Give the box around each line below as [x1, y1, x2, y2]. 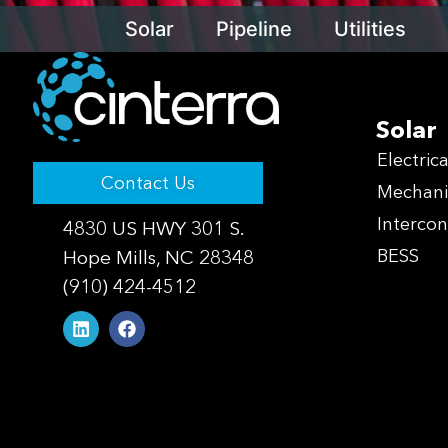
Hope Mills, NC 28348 [63, 244, 254, 269]
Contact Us [101, 171, 195, 194]
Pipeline [216, 17, 292, 41]
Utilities [334, 17, 406, 41]
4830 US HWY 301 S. [63, 215, 245, 240]
